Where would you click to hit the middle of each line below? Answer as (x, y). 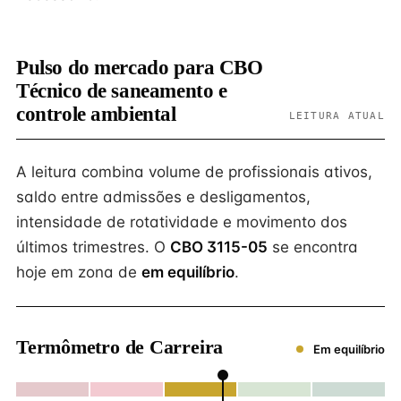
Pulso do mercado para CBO (140, 68)
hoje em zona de (79, 272)
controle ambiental (96, 114)
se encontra (313, 247)
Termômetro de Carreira (120, 347)
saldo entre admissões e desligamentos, (163, 197)
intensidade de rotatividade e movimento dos (182, 222)
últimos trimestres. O (93, 247)
